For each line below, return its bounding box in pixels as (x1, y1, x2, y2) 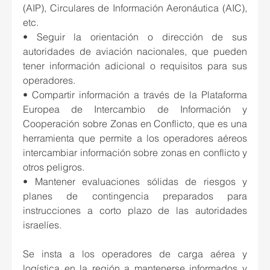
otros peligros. (23, 161, 84, 174)
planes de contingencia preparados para (23, 190, 247, 202)
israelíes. (23, 219, 61, 231)
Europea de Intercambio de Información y (23, 103, 247, 116)
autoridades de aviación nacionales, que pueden (23, 45, 247, 58)
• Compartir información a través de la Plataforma (23, 89, 247, 101)
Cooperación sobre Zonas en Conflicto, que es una (23, 118, 247, 130)
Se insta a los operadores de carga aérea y (23, 248, 247, 260)
